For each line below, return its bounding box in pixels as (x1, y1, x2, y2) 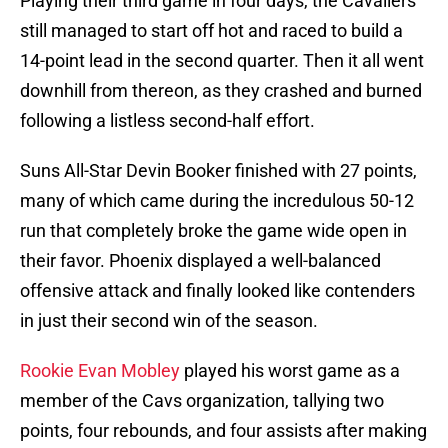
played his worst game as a (180, 360, 400, 382)
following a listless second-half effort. (20, 110, 315, 132)
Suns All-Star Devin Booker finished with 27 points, (20, 160, 417, 182)
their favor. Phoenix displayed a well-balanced (20, 250, 381, 272)
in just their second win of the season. (20, 310, 318, 332)
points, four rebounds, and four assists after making (20, 420, 427, 442)
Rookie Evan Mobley (20, 360, 180, 382)
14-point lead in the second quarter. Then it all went (20, 50, 424, 72)
